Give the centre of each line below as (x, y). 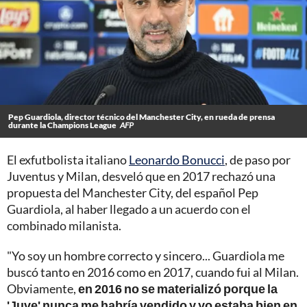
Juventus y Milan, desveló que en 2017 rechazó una (141, 176)
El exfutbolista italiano (68, 159)
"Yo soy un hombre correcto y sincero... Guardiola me (146, 255)
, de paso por (258, 159)
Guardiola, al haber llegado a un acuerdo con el (129, 209)
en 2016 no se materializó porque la (178, 288)
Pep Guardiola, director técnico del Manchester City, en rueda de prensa (142, 116)
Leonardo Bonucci (177, 159)
